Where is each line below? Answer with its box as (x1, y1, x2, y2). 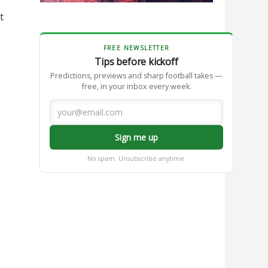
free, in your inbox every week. (81, 81, 191, 92)
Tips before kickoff (95, 54, 178, 68)
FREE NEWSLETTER (103, 43, 170, 52)
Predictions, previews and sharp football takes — (50, 70, 223, 81)
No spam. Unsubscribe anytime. (87, 154, 186, 163)
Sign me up (115, 131, 158, 143)
